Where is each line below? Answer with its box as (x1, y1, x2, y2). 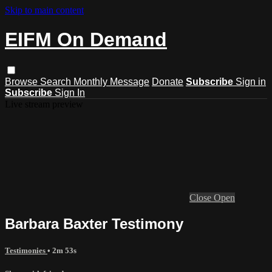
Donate (152, 76, 183, 87)
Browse (5, 76, 40, 87)
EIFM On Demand (5, 29, 167, 51)
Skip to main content (5, 5, 84, 15)
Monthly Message (73, 76, 149, 87)
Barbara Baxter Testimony (5, 215, 183, 232)
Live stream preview (5, 98, 83, 109)
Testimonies (5, 245, 47, 255)
